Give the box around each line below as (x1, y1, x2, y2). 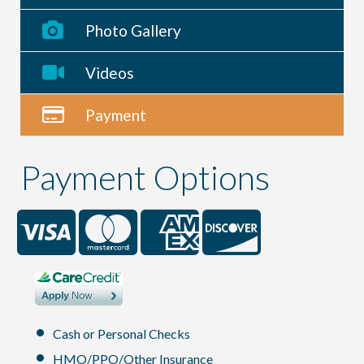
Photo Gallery (85, 20, 181, 40)
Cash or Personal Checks (50, 326, 190, 342)
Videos (85, 63, 134, 82)
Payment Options (20, 156, 270, 197)
